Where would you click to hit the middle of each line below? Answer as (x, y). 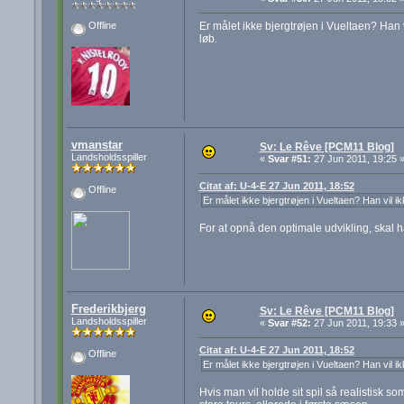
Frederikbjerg (108, 309)
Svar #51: (289, 159)
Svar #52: (289, 323)
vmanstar (96, 145)
